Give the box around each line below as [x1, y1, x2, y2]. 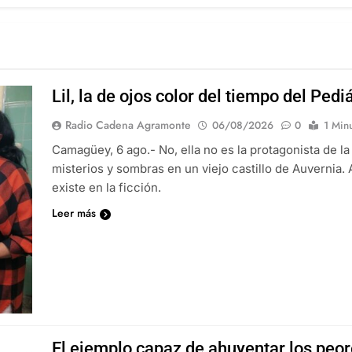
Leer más [52, 205, 97, 222]
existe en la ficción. [52, 180, 162, 196]
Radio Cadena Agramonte [65, 117, 192, 134]
